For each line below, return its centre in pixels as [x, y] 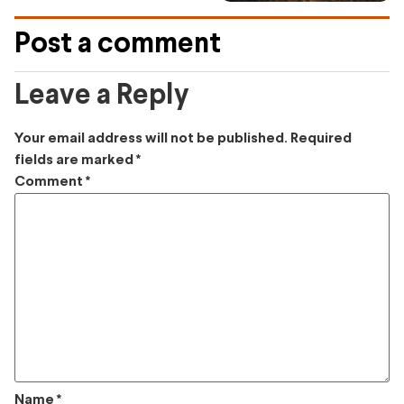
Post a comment [118, 45]
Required [321, 138]
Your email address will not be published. [151, 138]
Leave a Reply [102, 96]
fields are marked [75, 160]
